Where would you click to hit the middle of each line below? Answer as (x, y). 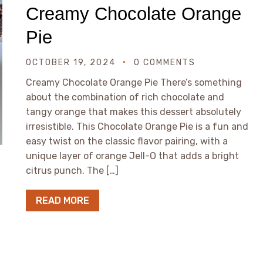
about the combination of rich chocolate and (125, 97)
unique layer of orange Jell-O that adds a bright (132, 156)
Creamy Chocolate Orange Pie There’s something (134, 82)
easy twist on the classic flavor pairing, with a (127, 141)
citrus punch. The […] (72, 171)
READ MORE (63, 200)
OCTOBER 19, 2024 (71, 63)
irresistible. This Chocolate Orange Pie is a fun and (137, 127)
